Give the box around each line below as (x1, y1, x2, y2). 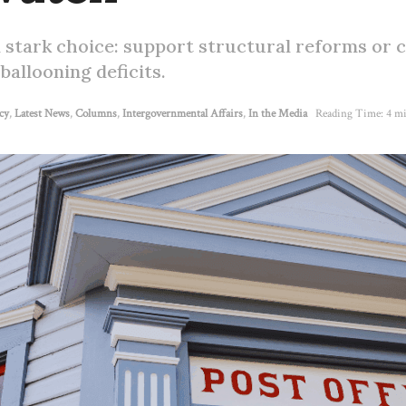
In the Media (248, 106, 307, 122)
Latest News (14, 106, 70, 122)
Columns (75, 106, 117, 122)
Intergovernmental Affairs (122, 106, 243, 122)
